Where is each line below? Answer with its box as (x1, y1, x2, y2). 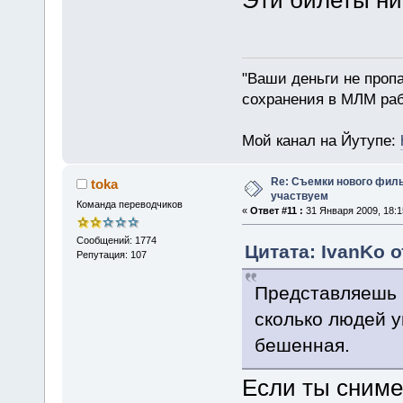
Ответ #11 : (249, 204, 303, 216)
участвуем (270, 189, 328, 202)
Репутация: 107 (76, 249, 147, 261)
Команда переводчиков (76, 198, 183, 210)
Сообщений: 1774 (76, 235, 157, 246)
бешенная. (254, 334, 350, 355)
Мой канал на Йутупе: (241, 131, 400, 149)
